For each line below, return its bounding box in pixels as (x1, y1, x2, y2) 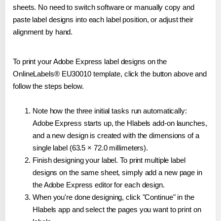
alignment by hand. (13, 27, 73, 36)
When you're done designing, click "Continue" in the (33, 192, 194, 201)
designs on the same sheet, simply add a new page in (33, 168, 202, 177)
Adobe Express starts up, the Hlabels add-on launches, (33, 118, 207, 127)
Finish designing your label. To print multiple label (33, 155, 185, 164)
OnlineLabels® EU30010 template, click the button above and (13, 69, 207, 78)
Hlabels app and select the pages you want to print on (33, 205, 201, 214)
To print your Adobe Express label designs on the (13, 57, 167, 66)
